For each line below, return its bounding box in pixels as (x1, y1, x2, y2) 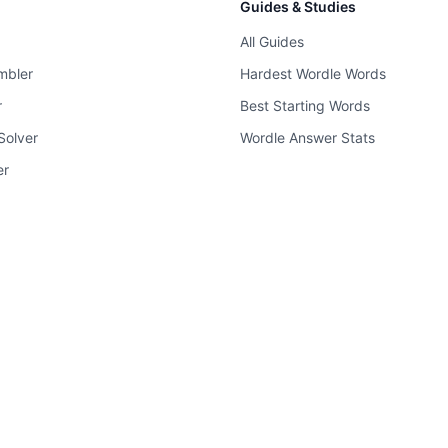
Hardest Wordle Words (240, 65, 386, 82)
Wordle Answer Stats (240, 129, 375, 146)
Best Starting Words (240, 97, 370, 114)
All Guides (240, 33, 304, 50)
